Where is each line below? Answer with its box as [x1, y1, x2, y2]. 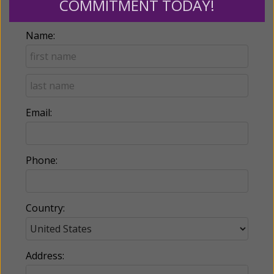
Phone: [26, 153, 57, 167]
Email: [26, 105, 52, 119]
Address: [26, 248, 64, 262]
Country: [26, 201, 65, 215]
